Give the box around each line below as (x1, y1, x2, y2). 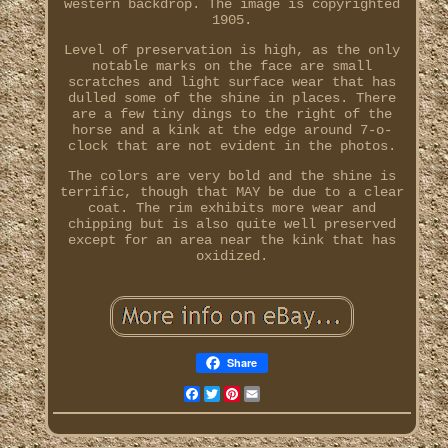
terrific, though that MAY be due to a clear (59, 184, 404, 201)
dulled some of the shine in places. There (67, 90, 396, 107)
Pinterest (239, 386, 312, 403)
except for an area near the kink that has (67, 232, 396, 249)
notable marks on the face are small (91, 58, 372, 75)
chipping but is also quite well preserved (67, 216, 396, 233)
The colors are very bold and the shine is (67, 168, 396, 185)
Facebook (199, 386, 264, 403)
